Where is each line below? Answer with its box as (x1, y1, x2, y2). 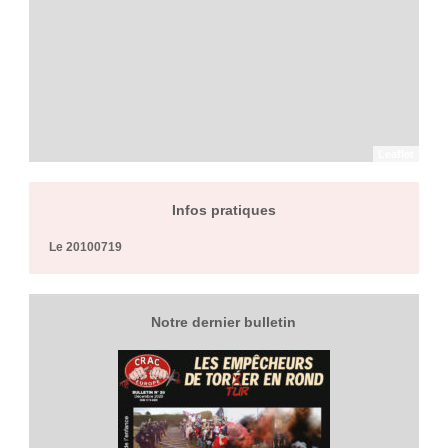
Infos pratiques (171, 202, 276, 219)
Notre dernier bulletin (151, 314, 297, 331)
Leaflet (378, 148, 415, 161)
